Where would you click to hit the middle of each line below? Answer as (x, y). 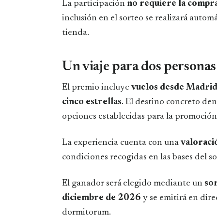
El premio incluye (97, 87)
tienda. (76, 32)
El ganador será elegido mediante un (132, 183)
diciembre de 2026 (101, 198)
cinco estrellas (92, 102)
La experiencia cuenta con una (121, 142)
